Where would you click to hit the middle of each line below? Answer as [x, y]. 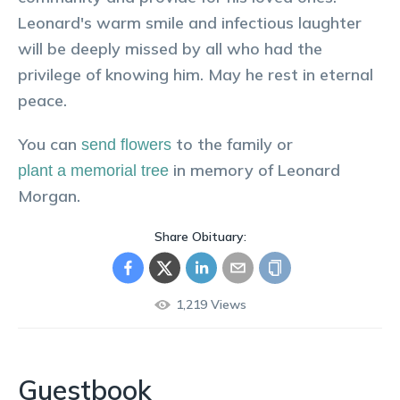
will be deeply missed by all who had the [170, 49]
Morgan [47, 196]
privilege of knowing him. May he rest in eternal [196, 75]
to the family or [234, 144]
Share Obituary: [200, 237]
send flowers [126, 145]
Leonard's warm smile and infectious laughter [190, 23]
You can [47, 144]
